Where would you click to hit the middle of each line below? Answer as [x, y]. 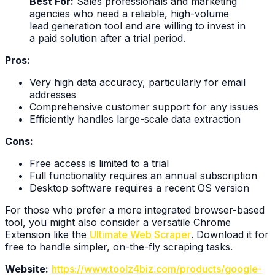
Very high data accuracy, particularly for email [137, 82]
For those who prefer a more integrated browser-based [135, 210]
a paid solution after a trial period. [107, 38]
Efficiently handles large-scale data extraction [135, 119]
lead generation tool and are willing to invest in [137, 25]
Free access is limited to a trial [99, 163]
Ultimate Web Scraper [140, 234]
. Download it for [230, 234]
